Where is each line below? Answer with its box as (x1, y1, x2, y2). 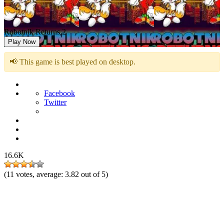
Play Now (8, 38, 35, 45)
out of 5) (81, 170, 108, 178)
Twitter (44, 98, 66, 106)
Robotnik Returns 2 (4, 27, 66, 36)
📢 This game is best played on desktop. (9, 57, 135, 66)
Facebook (44, 89, 75, 97)
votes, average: (16, 170, 65, 178)
